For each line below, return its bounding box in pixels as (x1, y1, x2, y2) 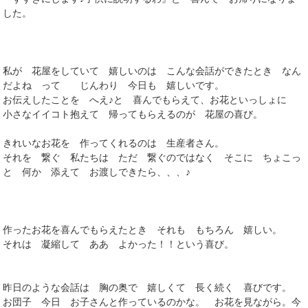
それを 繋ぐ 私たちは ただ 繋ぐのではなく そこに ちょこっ (3, 151, 302, 163)
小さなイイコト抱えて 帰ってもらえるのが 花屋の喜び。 (3, 108, 263, 120)
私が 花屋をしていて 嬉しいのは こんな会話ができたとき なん (3, 65, 302, 76)
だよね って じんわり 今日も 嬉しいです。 (3, 79, 225, 91)
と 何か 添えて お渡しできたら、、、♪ (3, 166, 191, 177)
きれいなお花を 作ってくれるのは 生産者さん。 (3, 137, 225, 148)
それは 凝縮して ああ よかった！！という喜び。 (3, 238, 234, 250)
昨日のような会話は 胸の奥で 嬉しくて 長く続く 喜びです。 (3, 281, 292, 293)
